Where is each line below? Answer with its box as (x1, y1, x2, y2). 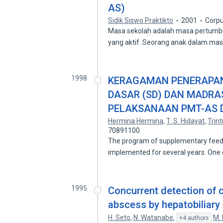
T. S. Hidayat (166, 117, 205, 125)
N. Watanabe (133, 214, 174, 222)
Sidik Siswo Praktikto (108, 16, 174, 24)
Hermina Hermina (108, 117, 164, 125)
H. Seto (108, 214, 131, 222)
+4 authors (179, 215, 209, 222)
